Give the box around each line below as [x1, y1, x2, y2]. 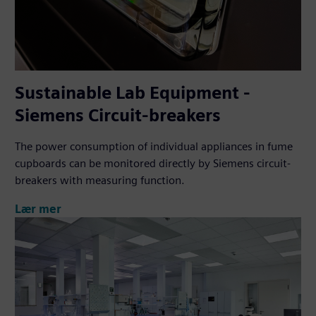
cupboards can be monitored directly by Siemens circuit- [15, 157, 291, 171]
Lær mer [15, 202, 62, 216]
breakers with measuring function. [15, 174, 186, 188]
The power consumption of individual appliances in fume [15, 140, 293, 154]
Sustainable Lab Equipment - [15, 83, 251, 104]
